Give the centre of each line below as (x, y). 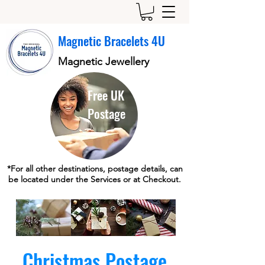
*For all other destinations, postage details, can (95, 169)
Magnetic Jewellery (104, 62)
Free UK (106, 95)
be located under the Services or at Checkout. (95, 180)
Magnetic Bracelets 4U (112, 41)
